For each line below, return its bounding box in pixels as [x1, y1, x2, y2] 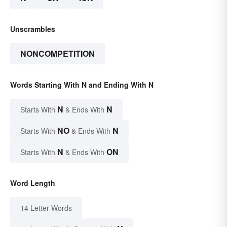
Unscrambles [10, 23, 55, 34]
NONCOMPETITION [20, 47, 95, 59]
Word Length [10, 177, 55, 188]
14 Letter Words [20, 202, 72, 213]
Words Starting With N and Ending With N [10, 79, 154, 90]
